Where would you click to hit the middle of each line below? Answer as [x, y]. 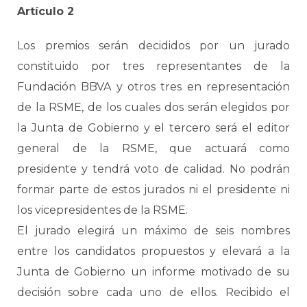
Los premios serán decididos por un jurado [153, 46]
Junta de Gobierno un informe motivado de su [153, 272]
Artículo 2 [46, 11]
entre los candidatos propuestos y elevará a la [153, 251]
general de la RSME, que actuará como [153, 148]
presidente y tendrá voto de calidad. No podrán [153, 169]
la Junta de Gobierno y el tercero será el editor [153, 128]
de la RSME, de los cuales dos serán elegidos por [153, 107]
